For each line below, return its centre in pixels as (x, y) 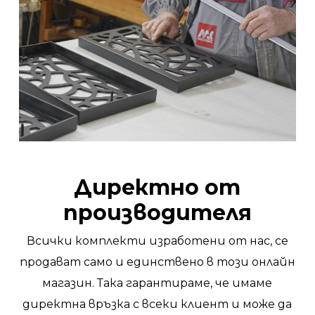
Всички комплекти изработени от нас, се (157, 240)
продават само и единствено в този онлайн (157, 262)
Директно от (157, 187)
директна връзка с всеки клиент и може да (157, 304)
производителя (157, 212)
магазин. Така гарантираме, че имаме (157, 283)
